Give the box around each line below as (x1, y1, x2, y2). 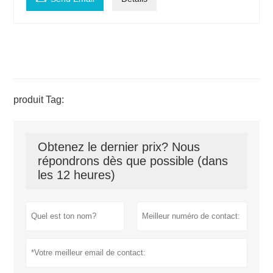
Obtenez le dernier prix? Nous (38, 140, 200, 154)
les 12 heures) (38, 168, 116, 182)
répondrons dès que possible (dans (38, 154, 229, 168)
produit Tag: (13, 94, 65, 105)
